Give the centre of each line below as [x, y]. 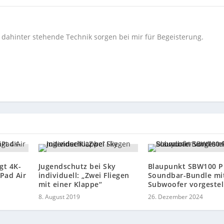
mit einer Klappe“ [70, 184]
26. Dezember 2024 [175, 196]
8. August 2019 [59, 196]
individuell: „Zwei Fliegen [84, 175]
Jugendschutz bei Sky [77, 166]
